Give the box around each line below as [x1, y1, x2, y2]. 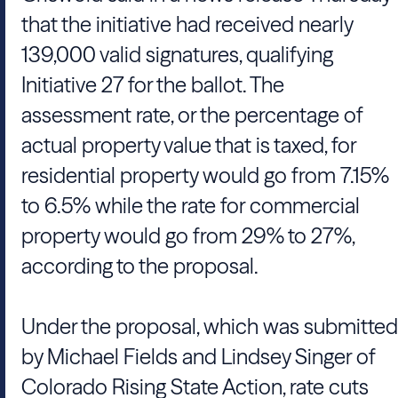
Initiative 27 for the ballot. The [21, 72, 284, 98]
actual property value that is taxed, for [21, 132, 356, 158]
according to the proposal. [21, 253, 259, 279]
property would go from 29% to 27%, [21, 223, 354, 249]
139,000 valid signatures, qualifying [21, 42, 333, 68]
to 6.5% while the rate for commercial [21, 193, 360, 219]
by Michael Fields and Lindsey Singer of [21, 344, 375, 370]
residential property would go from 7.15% [21, 163, 389, 188]
